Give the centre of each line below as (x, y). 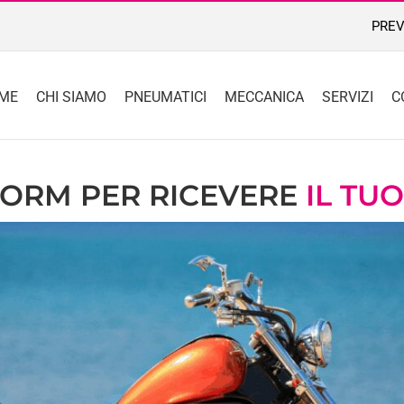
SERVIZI (348, 96)
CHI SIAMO (71, 96)
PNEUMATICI (165, 96)
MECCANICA (264, 96)
